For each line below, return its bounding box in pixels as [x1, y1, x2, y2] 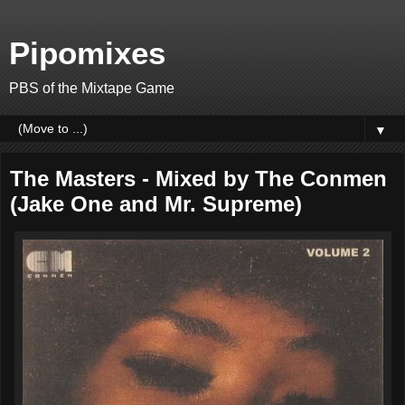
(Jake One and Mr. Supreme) [10, 192, 302, 216]
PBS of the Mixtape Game [9, 80, 174, 96]
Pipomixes [9, 36, 165, 71]
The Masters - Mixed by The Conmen [10, 166, 387, 191]
